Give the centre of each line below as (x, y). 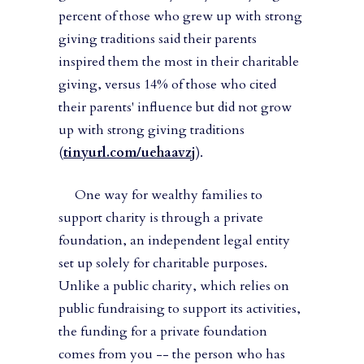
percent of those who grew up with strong (180, 17)
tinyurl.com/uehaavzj (130, 153)
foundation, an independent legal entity (174, 241)
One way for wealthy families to (160, 195)
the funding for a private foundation (163, 332)
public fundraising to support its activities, (180, 309)
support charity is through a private (161, 218)
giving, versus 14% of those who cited (167, 85)
